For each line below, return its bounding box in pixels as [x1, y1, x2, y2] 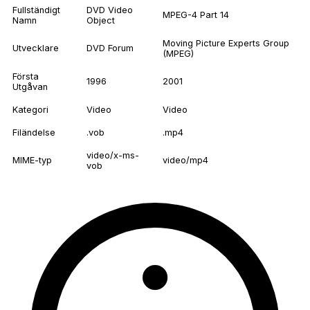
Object [86, 15, 115, 26]
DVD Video [86, 5, 133, 16]
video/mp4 [163, 155, 208, 166]
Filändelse [12, 127, 55, 138]
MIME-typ [12, 155, 52, 166]
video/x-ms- [86, 150, 139, 161]
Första [12, 71, 39, 82]
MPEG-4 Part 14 [163, 10, 229, 21]
